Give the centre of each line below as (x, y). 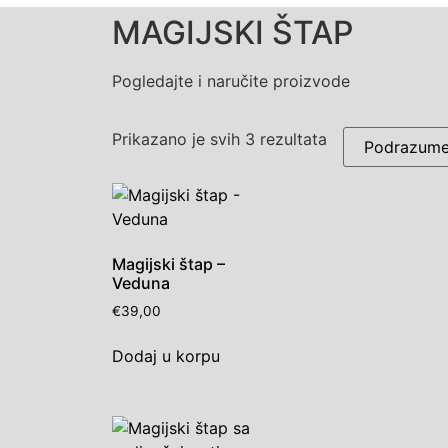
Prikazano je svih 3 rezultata (219, 139)
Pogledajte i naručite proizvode (231, 81)
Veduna (141, 283)
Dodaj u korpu (166, 356)
